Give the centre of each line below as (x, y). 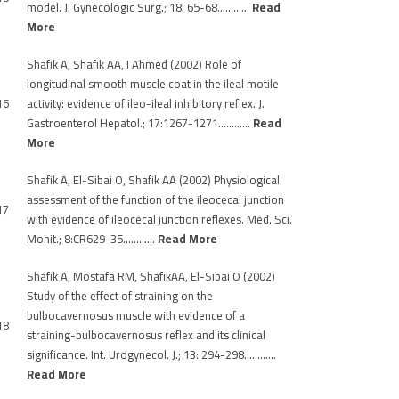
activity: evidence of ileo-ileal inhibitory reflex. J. (146, 103)
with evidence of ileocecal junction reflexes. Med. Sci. (159, 219)
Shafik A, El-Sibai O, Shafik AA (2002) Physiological (153, 180)
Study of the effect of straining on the (120, 296)
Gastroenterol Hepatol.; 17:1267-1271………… (140, 123)
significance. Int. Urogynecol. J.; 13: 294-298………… (151, 354)
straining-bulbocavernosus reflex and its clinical (146, 335)
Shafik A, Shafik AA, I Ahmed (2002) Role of (134, 64)
